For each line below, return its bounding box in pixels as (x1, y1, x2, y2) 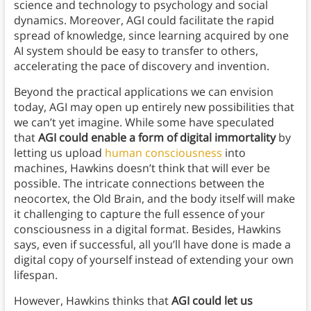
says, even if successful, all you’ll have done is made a (13, 236, 291, 252)
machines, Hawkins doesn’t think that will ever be (13, 160, 270, 176)
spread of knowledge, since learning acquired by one (13, 27, 289, 43)
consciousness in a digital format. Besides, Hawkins (13, 221, 281, 237)
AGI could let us (171, 292, 253, 308)
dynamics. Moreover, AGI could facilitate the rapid (13, 12, 274, 28)
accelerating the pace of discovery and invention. (13, 58, 269, 74)
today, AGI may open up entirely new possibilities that (13, 99, 294, 115)
